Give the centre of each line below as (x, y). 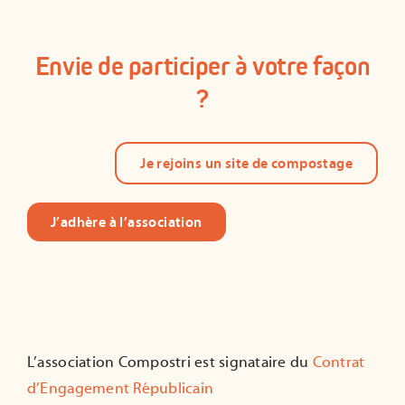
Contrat (339, 362)
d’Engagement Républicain (120, 388)
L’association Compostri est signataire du (170, 362)
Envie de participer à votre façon (202, 66)
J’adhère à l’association (127, 221)
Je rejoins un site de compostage (246, 162)
